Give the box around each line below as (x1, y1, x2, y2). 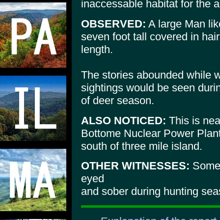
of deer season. (81, 94, 154, 107)
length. (81, 43, 113, 55)
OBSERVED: (81, 17, 146, 30)
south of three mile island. (81, 139, 202, 152)
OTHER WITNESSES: (81, 160, 190, 172)
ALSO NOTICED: (81, 114, 166, 127)
